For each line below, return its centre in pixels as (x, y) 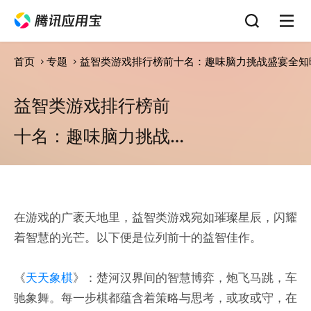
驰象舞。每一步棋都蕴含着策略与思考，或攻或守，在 (155, 297)
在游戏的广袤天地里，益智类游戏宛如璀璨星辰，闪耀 (155, 217)
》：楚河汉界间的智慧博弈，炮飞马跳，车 (185, 277)
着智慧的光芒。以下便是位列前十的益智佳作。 (137, 237)
